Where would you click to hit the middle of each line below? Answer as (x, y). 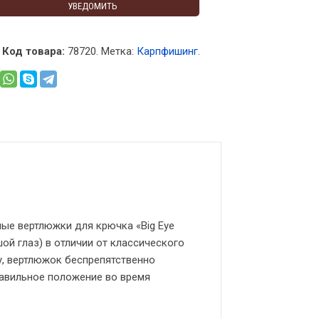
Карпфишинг (167, 51)
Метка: (119, 51)
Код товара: (33, 51)
